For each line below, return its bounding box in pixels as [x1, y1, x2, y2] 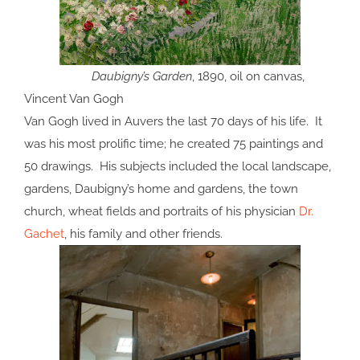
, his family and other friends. [64, 227, 223, 242]
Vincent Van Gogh [24, 92, 124, 107]
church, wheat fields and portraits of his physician [24, 204, 299, 219]
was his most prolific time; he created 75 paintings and [24, 137, 323, 152]
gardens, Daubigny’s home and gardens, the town [24, 182, 298, 197]
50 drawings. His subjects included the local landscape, [24, 159, 331, 174]
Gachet [24, 227, 64, 242]
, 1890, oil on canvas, [192, 69, 305, 84]
